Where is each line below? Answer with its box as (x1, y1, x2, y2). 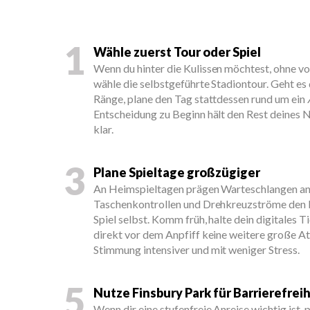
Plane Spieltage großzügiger (93, 165, 260, 180)
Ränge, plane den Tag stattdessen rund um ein (93, 92, 308, 105)
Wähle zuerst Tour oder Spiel (93, 44, 261, 60)
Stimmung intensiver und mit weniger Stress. (93, 243, 300, 256)
